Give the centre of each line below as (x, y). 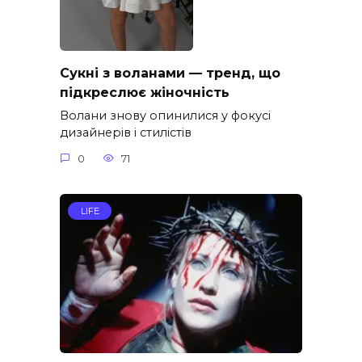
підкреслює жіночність (145, 92)
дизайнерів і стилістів (126, 133)
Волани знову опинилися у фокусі (165, 116)
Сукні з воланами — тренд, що (170, 73)
